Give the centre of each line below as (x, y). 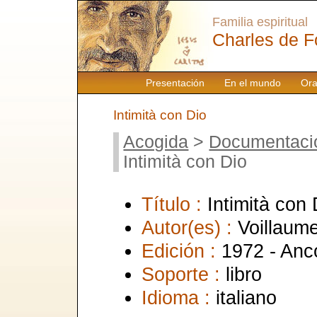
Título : (174, 204)
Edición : (181, 250)
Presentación (175, 83)
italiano (246, 297)
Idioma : (179, 297)
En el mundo (252, 83)
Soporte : (184, 274)
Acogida (156, 142)
